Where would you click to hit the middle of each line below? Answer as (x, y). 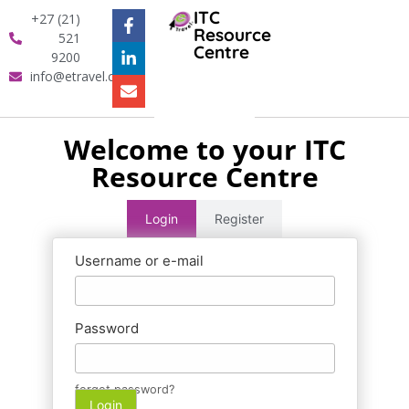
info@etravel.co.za (84, 76)
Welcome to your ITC (204, 149)
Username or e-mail (139, 261)
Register (239, 219)
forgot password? (124, 389)
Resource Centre (204, 177)
